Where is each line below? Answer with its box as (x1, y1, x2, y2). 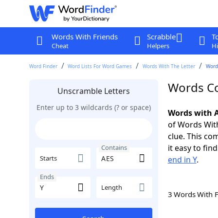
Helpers (146, 41, 169, 50)
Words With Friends (51, 32, 118, 41)
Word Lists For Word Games (68, 63, 132, 70)
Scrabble (146, 32, 176, 41)
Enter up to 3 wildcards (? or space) (36, 103, 151, 112)
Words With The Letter (143, 63, 196, 70)
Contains (101, 143, 127, 152)
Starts (39, 154, 57, 163)
